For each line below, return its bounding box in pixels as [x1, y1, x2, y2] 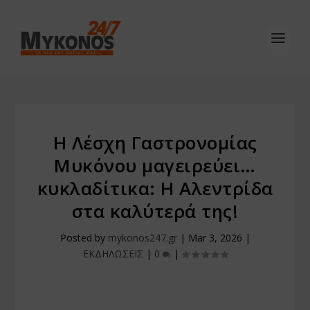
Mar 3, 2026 [188, 231, 242, 244]
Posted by [60, 231, 108, 244]
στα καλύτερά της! [71, 199, 239, 224]
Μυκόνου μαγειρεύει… [54, 153, 256, 178]
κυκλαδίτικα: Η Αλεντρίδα [37, 176, 273, 201]
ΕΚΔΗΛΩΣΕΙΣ [82, 247, 143, 260]
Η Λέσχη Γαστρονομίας [53, 130, 257, 155]
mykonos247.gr [107, 231, 177, 244]
